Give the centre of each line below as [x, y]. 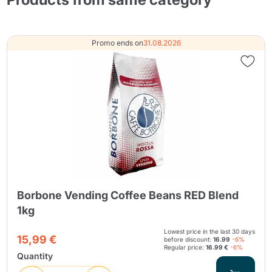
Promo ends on [117, 42]
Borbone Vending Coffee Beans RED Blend [128, 195]
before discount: [189, 239]
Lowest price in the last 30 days [210, 231]
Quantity [35, 256]
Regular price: [185, 247]
